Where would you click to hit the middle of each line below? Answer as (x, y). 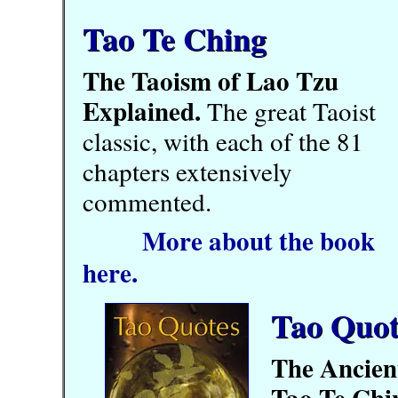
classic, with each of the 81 (223, 141)
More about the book (259, 240)
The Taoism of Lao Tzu (211, 80)
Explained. (142, 111)
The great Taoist (288, 111)
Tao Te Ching (175, 38)
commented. (147, 201)
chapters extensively (187, 171)
